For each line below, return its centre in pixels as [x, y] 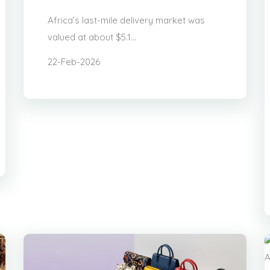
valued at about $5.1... [92, 37]
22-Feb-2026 [74, 61]
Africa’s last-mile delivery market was [126, 20]
